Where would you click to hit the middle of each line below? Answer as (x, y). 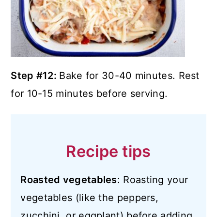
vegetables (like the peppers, (90, 198)
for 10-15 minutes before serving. (89, 93)
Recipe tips (108, 151)
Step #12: (35, 76)
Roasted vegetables (69, 180)
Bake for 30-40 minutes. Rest (129, 76)
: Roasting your (153, 180)
